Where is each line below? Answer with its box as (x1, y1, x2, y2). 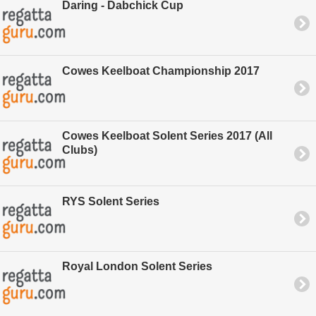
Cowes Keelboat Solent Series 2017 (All (62, 130, 272, 142)
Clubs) (62, 144, 97, 157)
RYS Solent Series (62, 195, 159, 207)
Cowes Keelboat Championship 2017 (62, 64, 260, 77)
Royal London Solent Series (62, 260, 212, 273)
